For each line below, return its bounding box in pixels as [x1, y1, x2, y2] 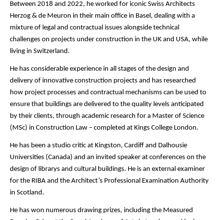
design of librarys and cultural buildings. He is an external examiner [10, 165, 205, 173]
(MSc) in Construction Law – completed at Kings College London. [10, 124, 198, 132]
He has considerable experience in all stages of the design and [10, 65, 189, 73]
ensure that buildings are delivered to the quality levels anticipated [10, 100, 204, 108]
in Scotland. [10, 189, 44, 196]
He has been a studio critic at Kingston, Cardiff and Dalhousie [10, 141, 187, 149]
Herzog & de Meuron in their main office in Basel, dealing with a [10, 12, 195, 20]
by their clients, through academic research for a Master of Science [10, 112, 204, 120]
